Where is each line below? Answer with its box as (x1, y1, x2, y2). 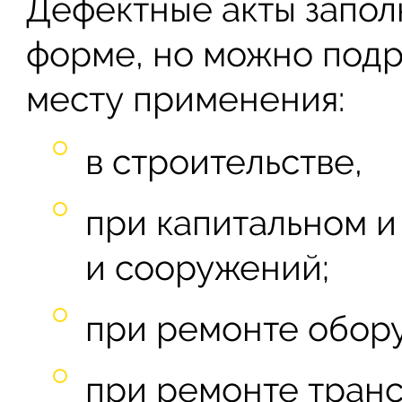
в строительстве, (85, 141, 363, 182)
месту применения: (26, 78, 345, 119)
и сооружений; (85, 247, 330, 288)
